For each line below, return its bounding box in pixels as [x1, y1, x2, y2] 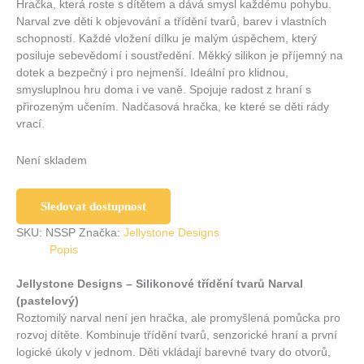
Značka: [79, 227, 123, 240]
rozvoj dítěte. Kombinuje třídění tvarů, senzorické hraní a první [16, 328, 337, 341]
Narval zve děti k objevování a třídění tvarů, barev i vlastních [16, 15, 327, 28]
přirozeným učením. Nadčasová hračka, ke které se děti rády [16, 101, 329, 114]
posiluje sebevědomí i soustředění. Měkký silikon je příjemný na [16, 50, 343, 63]
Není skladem [16, 154, 87, 167]
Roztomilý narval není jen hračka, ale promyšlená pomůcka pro [16, 311, 340, 324]
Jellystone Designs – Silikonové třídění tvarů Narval [16, 277, 303, 290]
